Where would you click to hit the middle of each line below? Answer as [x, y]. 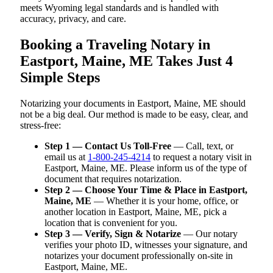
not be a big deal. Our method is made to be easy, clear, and [134, 114]
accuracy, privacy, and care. [73, 19]
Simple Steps [60, 77]
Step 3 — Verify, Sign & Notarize [113, 233]
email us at [66, 157]
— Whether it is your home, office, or [165, 200]
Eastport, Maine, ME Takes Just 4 [126, 61]
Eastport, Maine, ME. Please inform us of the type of [146, 168]
